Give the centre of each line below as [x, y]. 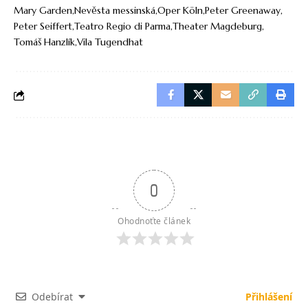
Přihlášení [267, 297]
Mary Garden [43, 11]
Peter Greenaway [243, 11]
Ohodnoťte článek [154, 221]
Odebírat [52, 297]
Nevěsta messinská [115, 11]
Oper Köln [180, 11]
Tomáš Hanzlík [44, 42]
